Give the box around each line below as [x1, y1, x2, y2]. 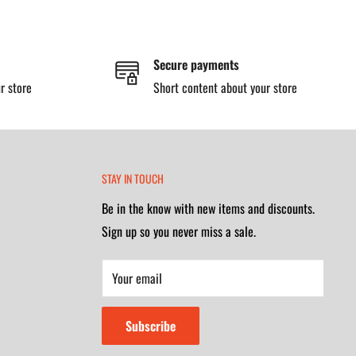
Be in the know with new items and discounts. [102, 199, 315, 219]
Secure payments [153, 55, 239, 75]
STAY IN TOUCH [102, 170, 164, 188]
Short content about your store [153, 78, 297, 98]
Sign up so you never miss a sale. [102, 222, 256, 242]
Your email [112, 269, 162, 288]
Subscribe [126, 316, 176, 336]
